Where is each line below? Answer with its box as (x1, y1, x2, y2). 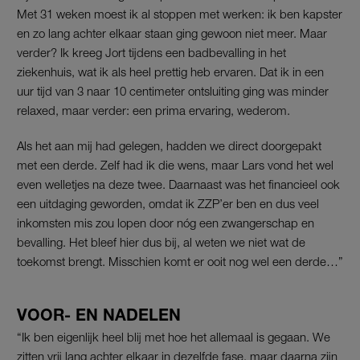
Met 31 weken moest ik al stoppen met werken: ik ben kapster (17, 6, 342, 22)
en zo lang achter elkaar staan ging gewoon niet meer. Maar (17, 26, 327, 41)
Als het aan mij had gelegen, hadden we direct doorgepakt (17, 138, 321, 153)
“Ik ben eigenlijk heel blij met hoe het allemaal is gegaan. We (17, 329, 330, 345)
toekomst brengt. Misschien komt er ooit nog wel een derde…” (17, 254, 343, 269)
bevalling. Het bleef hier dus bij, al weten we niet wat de (17, 235, 305, 250)
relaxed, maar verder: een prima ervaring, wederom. (17, 103, 290, 118)
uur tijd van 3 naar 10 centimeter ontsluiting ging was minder (17, 84, 329, 99)
